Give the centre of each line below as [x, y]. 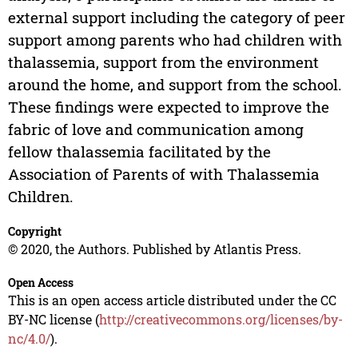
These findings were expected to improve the [168, 107]
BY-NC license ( [53, 320]
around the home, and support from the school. [175, 85]
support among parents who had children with [175, 40]
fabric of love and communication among [155, 129]
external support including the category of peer [176, 18]
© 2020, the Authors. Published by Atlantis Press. [154, 249]
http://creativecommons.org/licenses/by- [221, 320]
